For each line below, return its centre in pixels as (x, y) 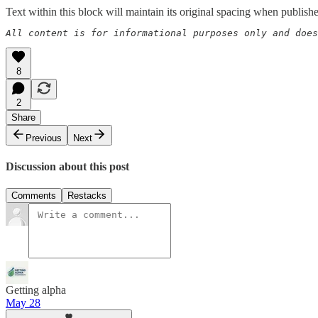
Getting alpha (36, 290)
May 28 (23, 303)
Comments (34, 196)
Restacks (87, 196)
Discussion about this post (67, 166)
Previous (44, 138)
